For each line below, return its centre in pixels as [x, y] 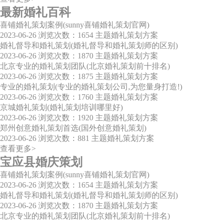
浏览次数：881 [64, 138]
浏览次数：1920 [66, 118]
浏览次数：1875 [66, 77]
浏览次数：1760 [66, 97]
